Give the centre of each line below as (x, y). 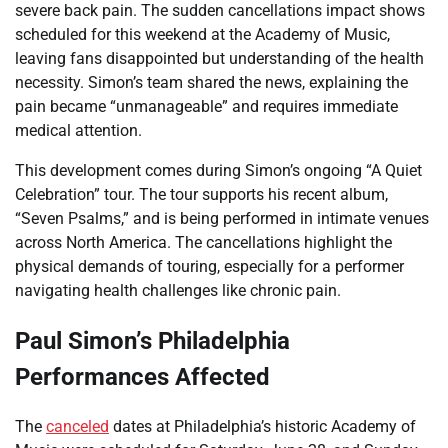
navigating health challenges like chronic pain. (178, 290)
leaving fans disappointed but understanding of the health (219, 58)
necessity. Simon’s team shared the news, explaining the (211, 82)
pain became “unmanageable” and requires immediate (206, 106)
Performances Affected (142, 376)
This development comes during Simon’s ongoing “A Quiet (218, 170)
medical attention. (78, 130)
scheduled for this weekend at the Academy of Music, (202, 34)
